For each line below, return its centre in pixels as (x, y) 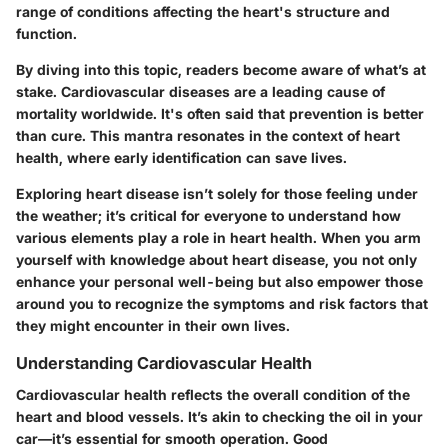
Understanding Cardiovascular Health (164, 363)
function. (46, 33)
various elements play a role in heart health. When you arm (218, 237)
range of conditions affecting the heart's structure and (203, 11)
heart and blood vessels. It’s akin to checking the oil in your (219, 417)
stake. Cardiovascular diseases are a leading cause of (200, 91)
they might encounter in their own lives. (153, 325)
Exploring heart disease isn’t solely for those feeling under (217, 193)
